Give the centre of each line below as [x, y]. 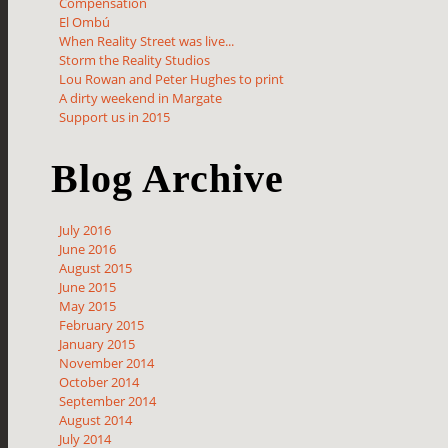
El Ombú [85, 22]
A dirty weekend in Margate [141, 98]
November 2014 [107, 363]
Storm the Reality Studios [135, 60]
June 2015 [88, 287]
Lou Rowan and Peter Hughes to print [172, 79]
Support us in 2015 [115, 117]
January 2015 [97, 344]
